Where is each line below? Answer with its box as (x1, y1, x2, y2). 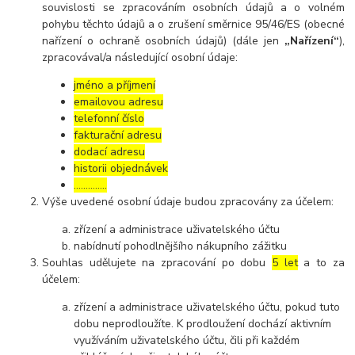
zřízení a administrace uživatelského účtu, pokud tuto (74, 300, 341, 315)
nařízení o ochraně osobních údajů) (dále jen (42, 33, 284, 49)
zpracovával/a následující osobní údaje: (42, 50, 239, 66)
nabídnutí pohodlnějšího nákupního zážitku (74, 239, 288, 254)
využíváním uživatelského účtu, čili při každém (74, 333, 300, 349)
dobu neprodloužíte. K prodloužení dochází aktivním (74, 316, 332, 332)
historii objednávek (74, 161, 169, 177)
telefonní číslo (74, 111, 145, 127)
